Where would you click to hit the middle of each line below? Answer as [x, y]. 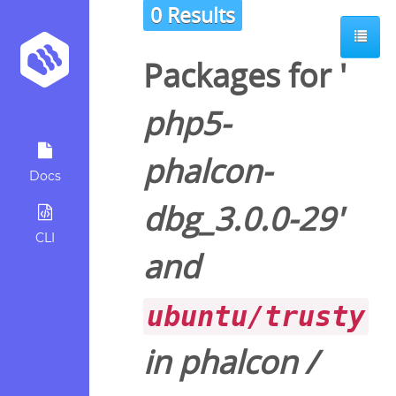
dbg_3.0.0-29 [239, 219]
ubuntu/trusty [256, 317]
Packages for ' [245, 76]
